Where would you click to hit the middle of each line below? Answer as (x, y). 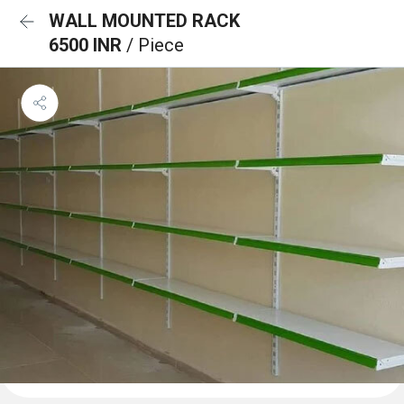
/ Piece (155, 45)
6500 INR (87, 45)
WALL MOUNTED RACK (144, 21)
